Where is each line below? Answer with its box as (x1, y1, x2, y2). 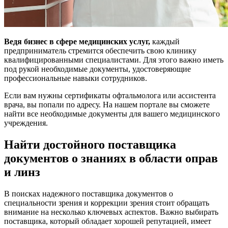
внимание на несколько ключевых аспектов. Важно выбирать (4, 207, 218, 216)
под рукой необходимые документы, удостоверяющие (4, 64, 191, 73)
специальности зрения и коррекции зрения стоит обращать (4, 198, 209, 207)
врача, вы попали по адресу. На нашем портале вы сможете (4, 100, 210, 109)
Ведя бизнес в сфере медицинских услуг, (4, 37, 150, 46)
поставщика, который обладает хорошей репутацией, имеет (4, 216, 211, 225)
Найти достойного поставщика (4, 137, 176, 151)
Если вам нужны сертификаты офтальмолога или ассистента (4, 91, 216, 100)
